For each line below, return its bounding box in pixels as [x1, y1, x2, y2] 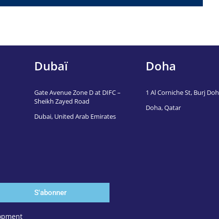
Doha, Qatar [145, 103, 181, 112]
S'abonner [34, 188, 66, 197]
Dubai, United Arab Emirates [34, 112, 116, 121]
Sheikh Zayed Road [34, 97, 89, 106]
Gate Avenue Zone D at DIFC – [34, 88, 121, 97]
